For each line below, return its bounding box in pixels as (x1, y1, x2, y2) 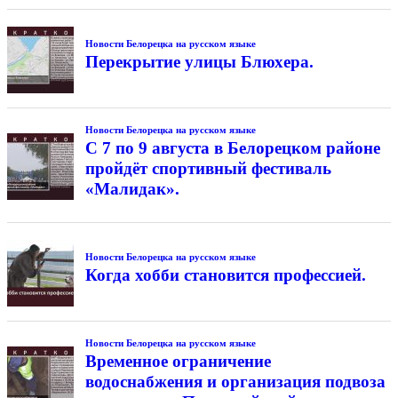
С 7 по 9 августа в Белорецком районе (84, 139, 380, 158)
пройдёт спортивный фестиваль (84, 159, 331, 179)
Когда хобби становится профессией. (84, 265, 366, 284)
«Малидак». (84, 179, 179, 199)
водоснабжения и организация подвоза (84, 371, 386, 391)
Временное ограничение (84, 351, 271, 370)
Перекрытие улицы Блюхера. (84, 52, 314, 72)
